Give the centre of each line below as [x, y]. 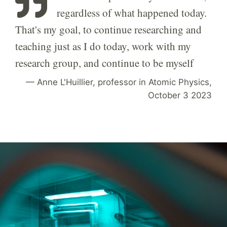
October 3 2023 [180, 96]
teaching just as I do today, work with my [103, 46]
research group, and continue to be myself [104, 63]
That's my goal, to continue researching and [108, 30]
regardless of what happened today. [131, 13]
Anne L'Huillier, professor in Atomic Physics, [124, 82]
